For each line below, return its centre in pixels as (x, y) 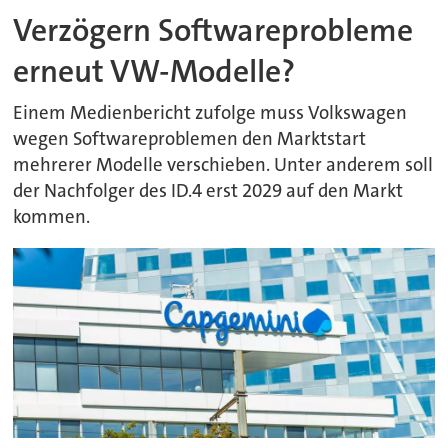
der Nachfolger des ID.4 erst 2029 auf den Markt (208, 191)
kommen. (52, 217)
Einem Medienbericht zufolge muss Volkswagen (210, 113)
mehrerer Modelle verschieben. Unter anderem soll (223, 165)
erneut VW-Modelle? (154, 71)
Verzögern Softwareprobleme (213, 30)
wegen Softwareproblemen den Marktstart (190, 139)
